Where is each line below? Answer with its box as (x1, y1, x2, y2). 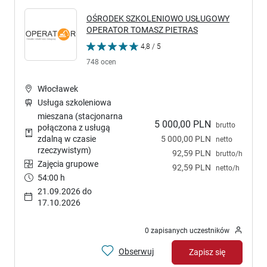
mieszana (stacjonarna (38, 111, 123, 122)
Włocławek (38, 84, 78, 94)
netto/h (216, 163, 240, 172)
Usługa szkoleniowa (38, 98, 111, 108)
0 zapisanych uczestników (145, 226, 229, 235)
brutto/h (216, 148, 243, 158)
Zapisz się (189, 247, 225, 257)
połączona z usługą (38, 123, 110, 133)
